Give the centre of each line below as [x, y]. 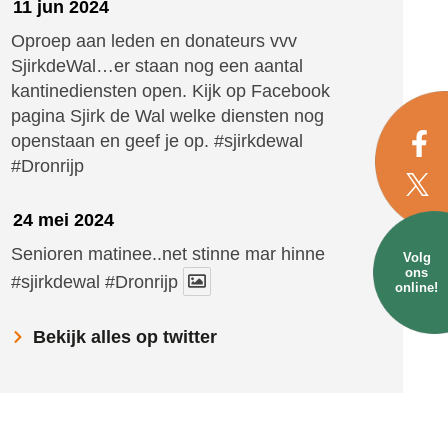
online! [416, 287]
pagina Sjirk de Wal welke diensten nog [167, 115]
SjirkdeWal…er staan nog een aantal [156, 65]
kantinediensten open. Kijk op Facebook [170, 90]
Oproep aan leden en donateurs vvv [153, 40]
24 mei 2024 [63, 219]
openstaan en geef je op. [112, 140]
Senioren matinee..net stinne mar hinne [167, 253]
